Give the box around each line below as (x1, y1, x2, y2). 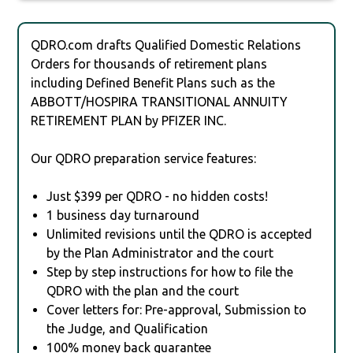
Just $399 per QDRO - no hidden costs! (46, 188, 269, 203)
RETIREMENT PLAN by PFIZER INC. (31, 113, 227, 128)
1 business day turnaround (46, 207, 200, 222)
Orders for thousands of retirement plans (31, 56, 268, 71)
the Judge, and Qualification (46, 321, 209, 336)
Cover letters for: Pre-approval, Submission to (46, 302, 307, 317)
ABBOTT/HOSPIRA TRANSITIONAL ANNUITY (31, 94, 288, 109)
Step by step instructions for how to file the (46, 264, 294, 279)
